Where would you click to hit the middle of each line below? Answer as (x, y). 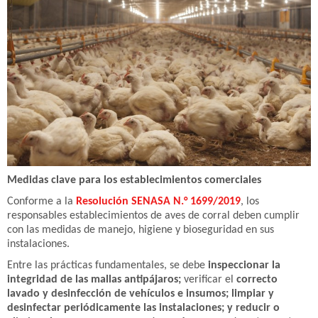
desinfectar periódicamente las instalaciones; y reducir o (143, 308)
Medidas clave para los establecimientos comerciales (134, 181)
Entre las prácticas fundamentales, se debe (108, 266)
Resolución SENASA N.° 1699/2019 (158, 202)
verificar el (209, 280)
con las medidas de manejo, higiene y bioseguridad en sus (141, 230)
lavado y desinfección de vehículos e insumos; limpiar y (141, 294)
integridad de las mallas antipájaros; (94, 280)
